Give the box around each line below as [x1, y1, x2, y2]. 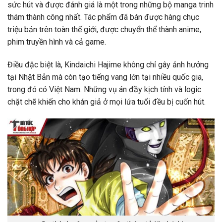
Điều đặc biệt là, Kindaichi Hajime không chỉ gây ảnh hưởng [7, 59, 209, 69]
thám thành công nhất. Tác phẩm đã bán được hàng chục [7, 12, 199, 22]
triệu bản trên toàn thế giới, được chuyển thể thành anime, [7, 25, 201, 35]
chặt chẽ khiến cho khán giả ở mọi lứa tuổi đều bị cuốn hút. [7, 97, 206, 107]
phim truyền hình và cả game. [7, 37, 106, 47]
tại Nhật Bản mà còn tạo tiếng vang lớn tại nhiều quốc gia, [7, 72, 203, 82]
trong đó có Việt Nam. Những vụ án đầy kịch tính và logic [7, 84, 201, 94]
